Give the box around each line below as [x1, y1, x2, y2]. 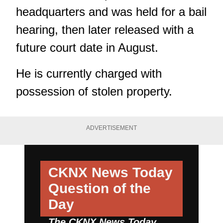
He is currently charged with [16, 67, 162, 81]
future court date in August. [16, 41, 158, 55]
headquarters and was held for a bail [16, 5, 207, 19]
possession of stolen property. [16, 85, 172, 99]
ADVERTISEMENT [86, 124, 137, 132]
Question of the [48, 180, 151, 196]
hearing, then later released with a [16, 23, 194, 37]
